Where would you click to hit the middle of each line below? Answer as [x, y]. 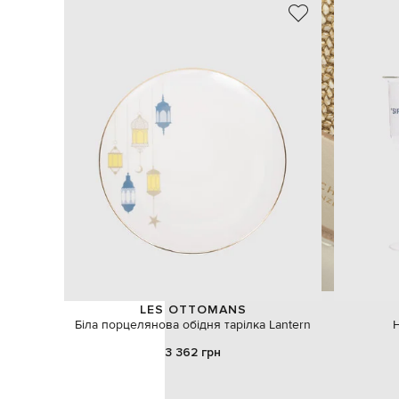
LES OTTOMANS [193, 310]
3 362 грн [193, 353]
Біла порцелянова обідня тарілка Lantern [193, 325]
